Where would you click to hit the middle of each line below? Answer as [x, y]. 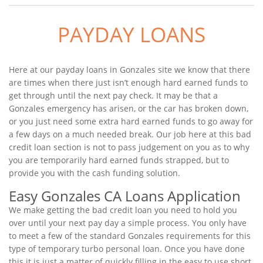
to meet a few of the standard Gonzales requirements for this [130, 236]
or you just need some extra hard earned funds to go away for [131, 121]
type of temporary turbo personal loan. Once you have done [127, 249]
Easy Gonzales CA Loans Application [125, 196]
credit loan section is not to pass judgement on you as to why [129, 147]
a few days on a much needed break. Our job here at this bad [130, 134]
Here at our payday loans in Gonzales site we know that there [129, 70]
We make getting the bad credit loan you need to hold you [123, 210]
